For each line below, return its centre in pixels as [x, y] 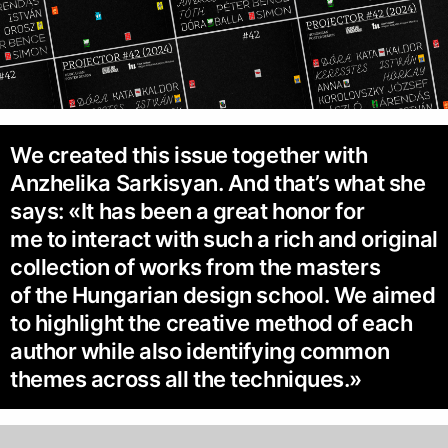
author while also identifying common [200, 351]
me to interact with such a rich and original [224, 239]
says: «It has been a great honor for [187, 211]
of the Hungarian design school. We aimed [223, 295]
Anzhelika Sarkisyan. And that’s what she [218, 183]
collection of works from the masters [195, 267]
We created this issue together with [189, 155]
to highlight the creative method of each [211, 323]
